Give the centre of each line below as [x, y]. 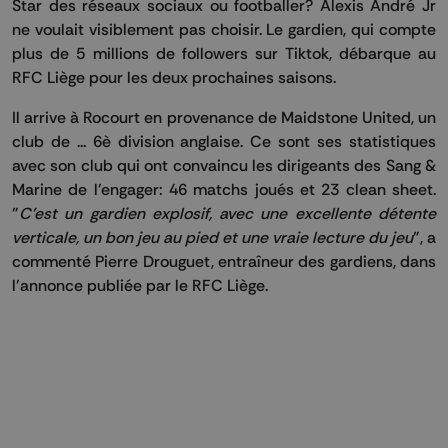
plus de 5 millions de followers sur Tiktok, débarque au [224, 52]
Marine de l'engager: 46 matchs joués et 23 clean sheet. [224, 188]
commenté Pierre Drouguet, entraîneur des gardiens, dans [224, 260]
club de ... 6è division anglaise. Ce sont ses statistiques [224, 140]
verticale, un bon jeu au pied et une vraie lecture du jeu [212, 236]
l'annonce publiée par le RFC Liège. [140, 284]
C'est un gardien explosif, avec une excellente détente [227, 212]
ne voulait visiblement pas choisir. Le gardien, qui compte [224, 28]
